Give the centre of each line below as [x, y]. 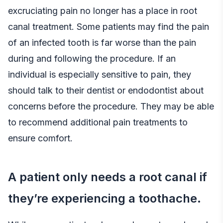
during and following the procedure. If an [92, 58]
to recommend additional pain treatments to [98, 122]
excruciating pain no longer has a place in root [103, 10]
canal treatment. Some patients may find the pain [109, 26]
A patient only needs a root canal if [108, 177]
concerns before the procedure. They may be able [111, 106]
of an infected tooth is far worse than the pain [102, 42]
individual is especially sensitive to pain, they [100, 74]
